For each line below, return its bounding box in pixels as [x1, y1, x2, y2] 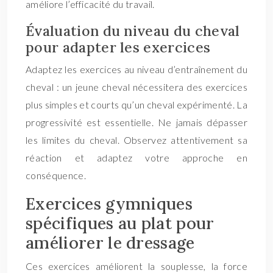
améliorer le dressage [26, 232, 195, 253]
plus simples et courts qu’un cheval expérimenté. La [26, 99, 247, 110]
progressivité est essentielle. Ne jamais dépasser [26, 116, 247, 128]
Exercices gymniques [26, 193, 193, 214]
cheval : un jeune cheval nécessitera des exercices [26, 81, 247, 93]
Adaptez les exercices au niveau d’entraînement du [26, 63, 247, 75]
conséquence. [26, 169, 86, 181]
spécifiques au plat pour [26, 213, 214, 233]
